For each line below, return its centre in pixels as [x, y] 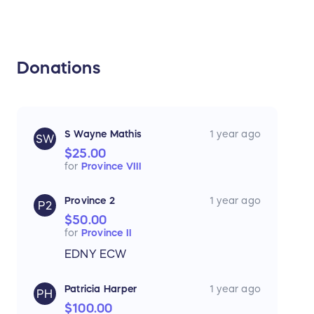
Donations [59, 68]
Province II [107, 233]
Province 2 [90, 201]
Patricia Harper [101, 289]
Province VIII [111, 166]
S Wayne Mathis [103, 134]
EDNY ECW [96, 254]
